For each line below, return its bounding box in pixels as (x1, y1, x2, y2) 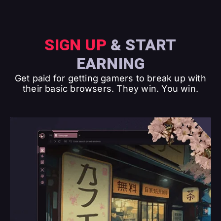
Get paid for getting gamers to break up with (15, 73, 206, 83)
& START (106, 36, 177, 54)
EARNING (76, 54, 145, 73)
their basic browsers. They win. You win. (22, 83, 198, 94)
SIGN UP (44, 36, 107, 54)
